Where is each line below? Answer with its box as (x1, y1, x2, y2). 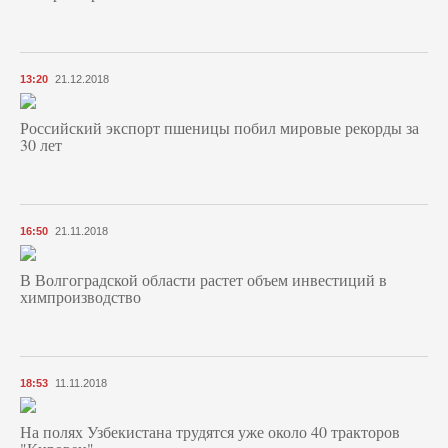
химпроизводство (20, 285, 141, 307)
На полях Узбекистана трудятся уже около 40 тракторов (20, 420, 400, 442)
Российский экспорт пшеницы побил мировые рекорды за (20, 116, 419, 138)
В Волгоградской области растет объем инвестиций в (20, 268, 387, 290)
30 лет (20, 133, 62, 155)
